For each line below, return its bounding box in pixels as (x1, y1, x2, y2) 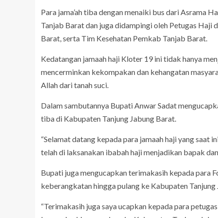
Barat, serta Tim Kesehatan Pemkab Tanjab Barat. (41, 34, 207, 43)
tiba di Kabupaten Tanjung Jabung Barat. (41, 114, 176, 124)
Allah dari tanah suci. (41, 80, 109, 90)
